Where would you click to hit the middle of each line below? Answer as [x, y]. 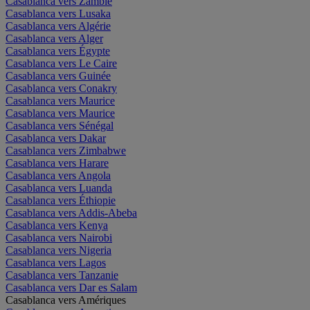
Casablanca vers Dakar [56, 138]
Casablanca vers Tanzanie [62, 275]
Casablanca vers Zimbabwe [66, 150]
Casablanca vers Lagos [56, 262]
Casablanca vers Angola [58, 175]
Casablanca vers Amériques [66, 300]
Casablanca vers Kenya [57, 225]
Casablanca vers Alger [54, 38]
